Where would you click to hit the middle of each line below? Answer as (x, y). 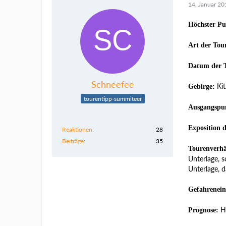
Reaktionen (77, 129)
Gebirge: (202, 87)
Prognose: (203, 210)
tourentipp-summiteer (112, 98)
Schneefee (112, 84)
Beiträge (73, 141)
